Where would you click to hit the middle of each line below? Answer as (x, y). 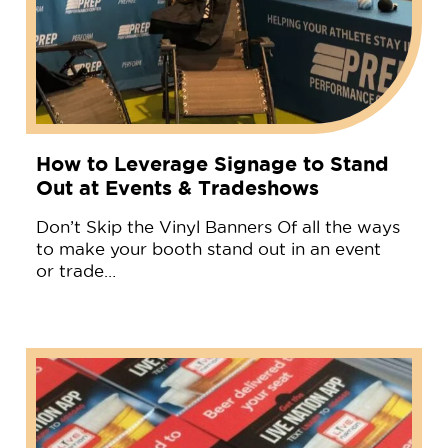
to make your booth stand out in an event (208, 248)
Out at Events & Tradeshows (177, 187)
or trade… (75, 270)
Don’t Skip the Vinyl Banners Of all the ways (217, 226)
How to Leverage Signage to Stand (212, 163)
